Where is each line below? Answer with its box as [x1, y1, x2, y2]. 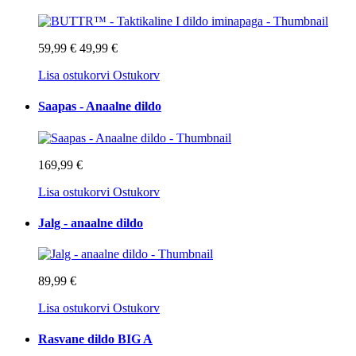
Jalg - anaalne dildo [38, 215, 143, 230]
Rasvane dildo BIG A [38, 332, 153, 346]
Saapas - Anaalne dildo [38, 99, 161, 114]
